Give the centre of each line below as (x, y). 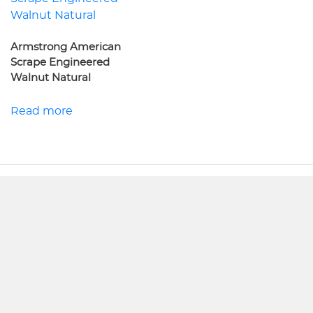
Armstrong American (66, 48)
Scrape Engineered (60, 63)
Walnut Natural (51, 78)
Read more (42, 111)
